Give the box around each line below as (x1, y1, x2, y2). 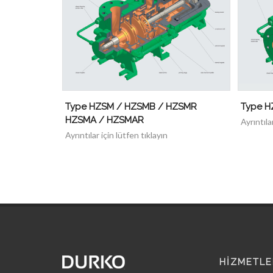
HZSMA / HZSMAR (65, 115, 144, 126)
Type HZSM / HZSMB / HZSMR (65, 101, 197, 112)
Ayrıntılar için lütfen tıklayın (65, 130, 168, 140)
